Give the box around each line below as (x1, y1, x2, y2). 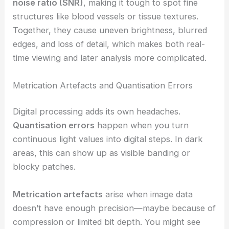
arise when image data (103, 189, 193, 199)
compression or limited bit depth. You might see (13, 216, 201, 227)
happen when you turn (95, 120, 189, 131)
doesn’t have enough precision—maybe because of (13, 202, 216, 213)
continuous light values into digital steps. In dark (13, 134, 203, 145)
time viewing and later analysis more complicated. (13, 53, 207, 63)
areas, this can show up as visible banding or (13, 148, 191, 158)
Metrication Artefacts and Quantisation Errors (13, 80, 193, 90)
